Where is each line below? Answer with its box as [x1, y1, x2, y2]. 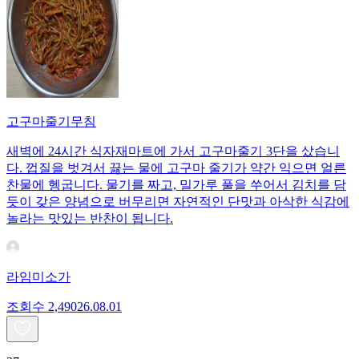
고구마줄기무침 [6, 114, 96, 128]
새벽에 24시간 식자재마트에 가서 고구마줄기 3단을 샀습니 [6, 143, 340, 158]
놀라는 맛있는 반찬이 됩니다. [6, 211, 173, 225]
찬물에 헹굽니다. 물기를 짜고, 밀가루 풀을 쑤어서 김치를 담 [6, 177, 346, 192]
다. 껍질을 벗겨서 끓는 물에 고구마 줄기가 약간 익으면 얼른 [6, 160, 346, 175]
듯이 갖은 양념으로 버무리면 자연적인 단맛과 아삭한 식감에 [6, 194, 349, 208]
